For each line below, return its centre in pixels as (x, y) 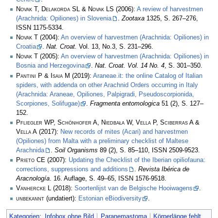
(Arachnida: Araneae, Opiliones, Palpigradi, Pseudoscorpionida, (105, 94)
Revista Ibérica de (164, 170)
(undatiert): (61, 198)
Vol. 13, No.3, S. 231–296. (115, 47)
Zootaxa (133, 18)
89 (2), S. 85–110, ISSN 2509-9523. (149, 150)
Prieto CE (31, 160)
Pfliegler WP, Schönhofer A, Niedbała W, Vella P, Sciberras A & (108, 122)
